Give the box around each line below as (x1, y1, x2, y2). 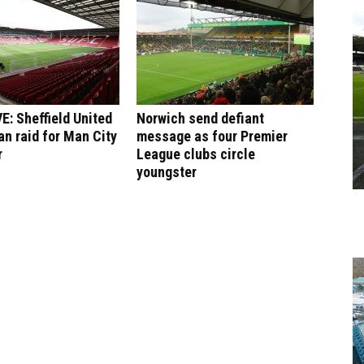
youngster (136, 163, 197, 180)
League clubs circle (136, 145, 255, 162)
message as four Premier (136, 128, 288, 145)
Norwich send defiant (136, 110, 264, 127)
